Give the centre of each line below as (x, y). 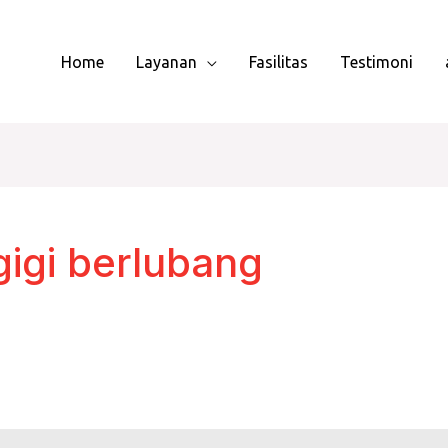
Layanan (166, 61)
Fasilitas (278, 61)
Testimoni (376, 61)
